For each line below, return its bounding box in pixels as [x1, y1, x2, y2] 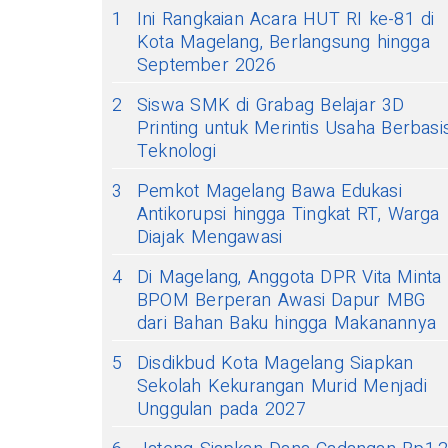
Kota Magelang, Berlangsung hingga [137, 29, 430, 56]
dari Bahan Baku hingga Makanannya [137, 310, 436, 337]
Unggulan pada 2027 [137, 396, 306, 423]
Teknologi [137, 138, 216, 165]
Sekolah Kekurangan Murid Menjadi [137, 373, 427, 400]
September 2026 [137, 52, 276, 79]
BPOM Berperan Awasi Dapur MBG [137, 287, 426, 314]
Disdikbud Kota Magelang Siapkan [137, 350, 414, 377]
